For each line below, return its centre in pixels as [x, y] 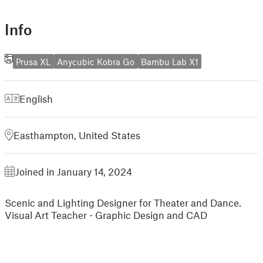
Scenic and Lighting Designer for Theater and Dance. [123, 203]
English [36, 99]
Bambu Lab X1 [169, 61]
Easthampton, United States [77, 135]
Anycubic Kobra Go [96, 61]
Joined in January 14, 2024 [74, 172]
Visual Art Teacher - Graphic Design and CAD [106, 215]
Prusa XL [33, 61]
